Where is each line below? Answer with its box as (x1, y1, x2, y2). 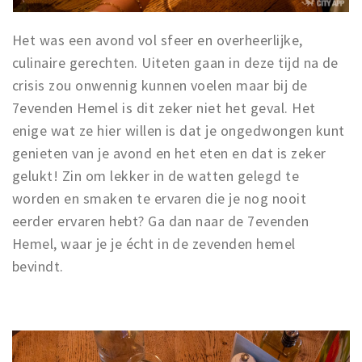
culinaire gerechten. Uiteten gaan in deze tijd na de (12, 53, 339, 72)
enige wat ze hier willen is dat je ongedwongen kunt (12, 120, 345, 140)
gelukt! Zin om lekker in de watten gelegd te (12, 166, 300, 185)
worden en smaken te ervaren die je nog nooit (12, 188, 307, 208)
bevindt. (12, 256, 64, 276)
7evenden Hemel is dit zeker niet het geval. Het (12, 98, 316, 117)
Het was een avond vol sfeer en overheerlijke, (12, 30, 303, 49)
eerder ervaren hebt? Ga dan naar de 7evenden (12, 211, 309, 230)
